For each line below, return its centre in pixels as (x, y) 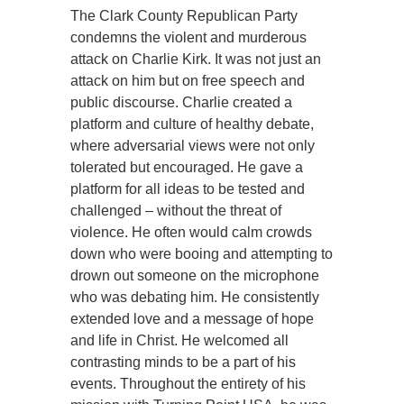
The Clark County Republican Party (184, 16)
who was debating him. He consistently (195, 298)
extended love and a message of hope (192, 319)
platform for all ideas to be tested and (188, 189)
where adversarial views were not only (193, 146)
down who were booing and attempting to (202, 254)
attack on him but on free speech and (188, 81)
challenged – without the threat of (176, 211)
